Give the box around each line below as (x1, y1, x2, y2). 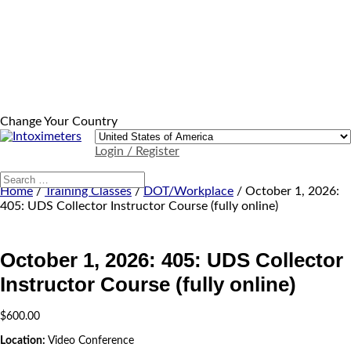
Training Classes (45, 185, 132, 197)
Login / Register (95, 144, 179, 157)
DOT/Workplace (143, 185, 233, 197)
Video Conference (48, 335, 134, 347)
